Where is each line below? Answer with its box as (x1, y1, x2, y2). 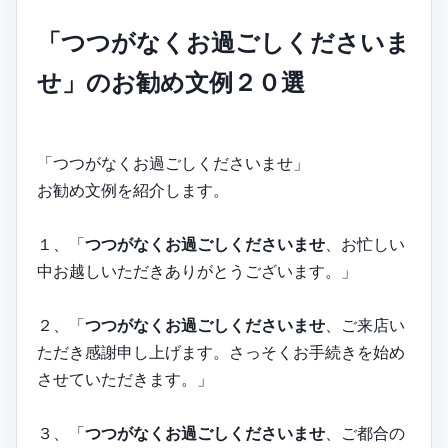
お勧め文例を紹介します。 (37, 180, 229, 201)
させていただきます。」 (37, 369, 213, 390)
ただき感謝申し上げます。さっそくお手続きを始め (37, 342, 405, 363)
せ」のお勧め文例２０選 (37, 68, 305, 98)
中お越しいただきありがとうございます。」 (37, 261, 357, 282)
